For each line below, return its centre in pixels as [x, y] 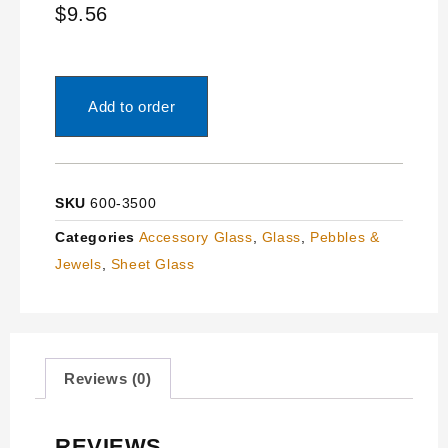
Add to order [132, 106]
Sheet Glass [152, 263]
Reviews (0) [108, 378]
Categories [95, 236]
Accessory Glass [195, 236]
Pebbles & [345, 236]
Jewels [78, 263]
